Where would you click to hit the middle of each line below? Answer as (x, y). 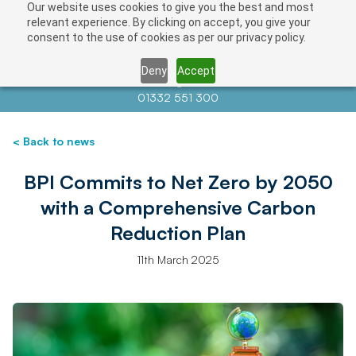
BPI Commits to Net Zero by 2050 (178, 182)
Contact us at (118, 81)
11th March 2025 (178, 259)
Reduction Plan (178, 233)
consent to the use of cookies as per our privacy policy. (166, 37)
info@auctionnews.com (215, 81)
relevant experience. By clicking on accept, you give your (168, 22)
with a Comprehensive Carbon (178, 207)
